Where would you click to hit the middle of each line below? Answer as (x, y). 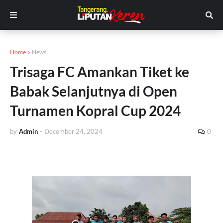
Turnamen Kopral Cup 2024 (95, 111)
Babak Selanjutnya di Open (94, 91)
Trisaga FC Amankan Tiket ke (100, 72)
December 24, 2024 (73, 131)
